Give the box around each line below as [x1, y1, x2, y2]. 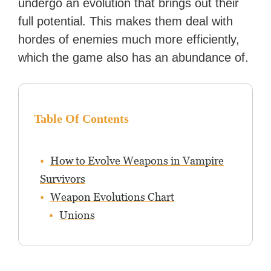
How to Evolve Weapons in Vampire [50, 154, 224, 168]
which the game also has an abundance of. [18, 51, 249, 65]
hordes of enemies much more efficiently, [18, 33, 240, 47]
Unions [59, 209, 95, 222]
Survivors [39, 172, 85, 186]
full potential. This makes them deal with [18, 15, 233, 28]
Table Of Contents [33, 112, 129, 126]
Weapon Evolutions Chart [50, 191, 174, 204]
